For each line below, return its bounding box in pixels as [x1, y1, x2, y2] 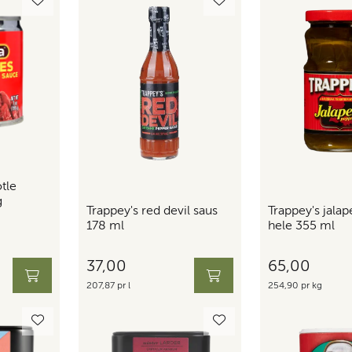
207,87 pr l [86, 281, 130, 291]
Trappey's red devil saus [86, 205, 218, 218]
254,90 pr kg [268, 281, 322, 291]
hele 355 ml [268, 220, 335, 233]
